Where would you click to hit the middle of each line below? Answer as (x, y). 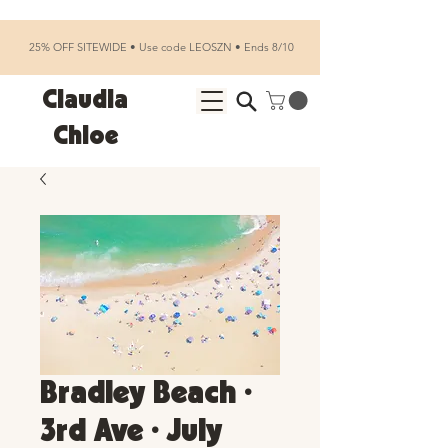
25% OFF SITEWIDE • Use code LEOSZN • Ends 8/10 (160, 47)
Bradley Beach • (146, 394)
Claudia (85, 100)
